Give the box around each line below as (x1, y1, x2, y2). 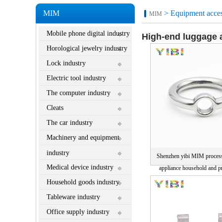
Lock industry (47, 59, 86, 67)
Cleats (47, 104, 64, 112)
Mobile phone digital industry (47, 30, 130, 38)
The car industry (47, 119, 93, 127)
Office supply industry (47, 208, 110, 216)
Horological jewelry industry (47, 45, 128, 53)
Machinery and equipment (47, 134, 120, 142)
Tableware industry (47, 193, 101, 201)
